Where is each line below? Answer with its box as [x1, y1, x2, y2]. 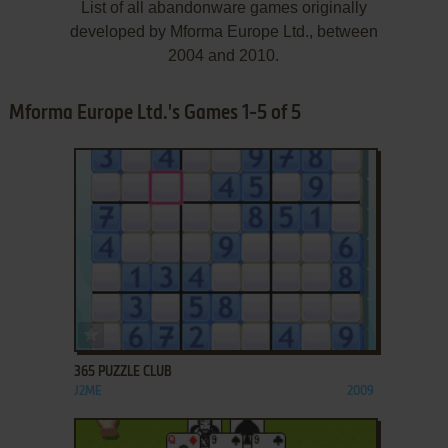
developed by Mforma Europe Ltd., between [69, 22, 378, 40]
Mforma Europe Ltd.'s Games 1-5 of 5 [8, 103, 301, 124]
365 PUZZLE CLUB [73, 364, 172, 379]
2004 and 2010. [168, 46, 280, 64]
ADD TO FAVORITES [102, 323, 205, 337]
